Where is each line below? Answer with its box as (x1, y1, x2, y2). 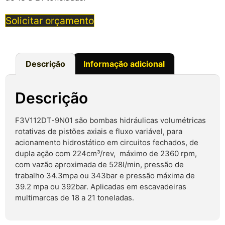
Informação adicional (83, 58, 165, 69)
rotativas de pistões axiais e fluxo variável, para (15, 126, 182, 136)
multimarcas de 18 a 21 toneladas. (15, 192, 134, 202)
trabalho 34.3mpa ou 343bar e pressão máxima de (15, 170, 195, 180)
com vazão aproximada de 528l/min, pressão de (15, 159, 184, 169)
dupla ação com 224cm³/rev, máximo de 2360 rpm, (15, 148, 197, 158)
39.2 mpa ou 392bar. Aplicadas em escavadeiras (15, 181, 186, 191)
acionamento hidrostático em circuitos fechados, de (15, 137, 198, 147)
